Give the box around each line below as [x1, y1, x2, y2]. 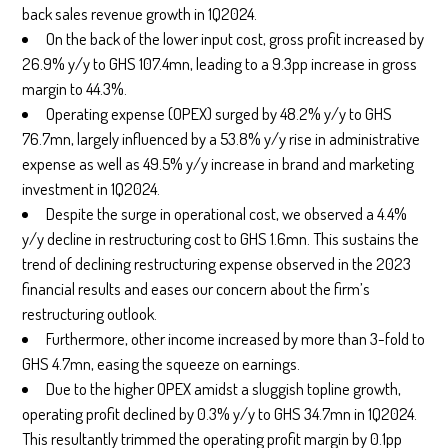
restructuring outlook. [22, 303, 158, 325]
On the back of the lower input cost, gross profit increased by [46, 28, 425, 50]
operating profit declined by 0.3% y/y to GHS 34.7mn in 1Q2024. [22, 403, 418, 425]
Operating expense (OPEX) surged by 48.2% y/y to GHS [46, 103, 393, 125]
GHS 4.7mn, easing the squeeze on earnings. [22, 353, 301, 375]
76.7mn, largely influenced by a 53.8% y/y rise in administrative [22, 128, 421, 150]
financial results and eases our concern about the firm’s [22, 278, 371, 300]
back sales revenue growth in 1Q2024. [22, 3, 258, 25]
